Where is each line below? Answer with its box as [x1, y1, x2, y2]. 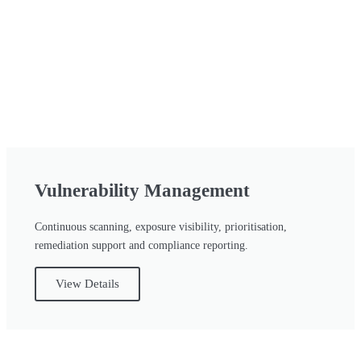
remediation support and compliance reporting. [35, 239, 248, 251]
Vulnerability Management [35, 180, 250, 201]
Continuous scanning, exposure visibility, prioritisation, [35, 220, 287, 233]
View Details [56, 276, 119, 290]
